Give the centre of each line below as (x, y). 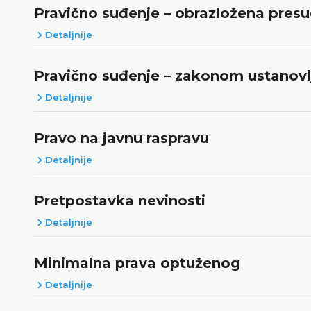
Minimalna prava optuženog (137, 263)
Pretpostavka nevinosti (120, 200)
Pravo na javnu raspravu (121, 138)
